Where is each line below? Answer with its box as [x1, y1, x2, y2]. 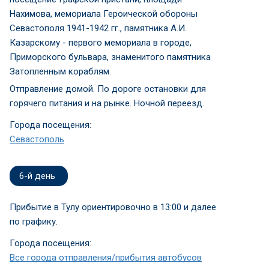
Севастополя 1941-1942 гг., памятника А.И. [10, 22, 187, 34]
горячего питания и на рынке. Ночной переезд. [10, 97, 204, 109]
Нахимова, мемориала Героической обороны [10, 8, 198, 19]
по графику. [10, 216, 58, 227]
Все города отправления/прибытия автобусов [10, 252, 202, 263]
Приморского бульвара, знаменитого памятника [10, 51, 211, 62]
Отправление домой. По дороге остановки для [10, 83, 206, 94]
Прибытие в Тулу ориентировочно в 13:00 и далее [10, 201, 216, 213]
